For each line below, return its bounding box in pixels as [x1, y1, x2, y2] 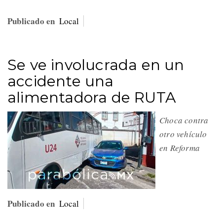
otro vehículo [159, 128, 207, 140]
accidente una [7, 72, 114, 90]
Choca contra [159, 114, 209, 126]
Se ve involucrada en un [7, 55, 184, 74]
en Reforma [159, 142, 200, 153]
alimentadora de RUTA [7, 88, 177, 107]
